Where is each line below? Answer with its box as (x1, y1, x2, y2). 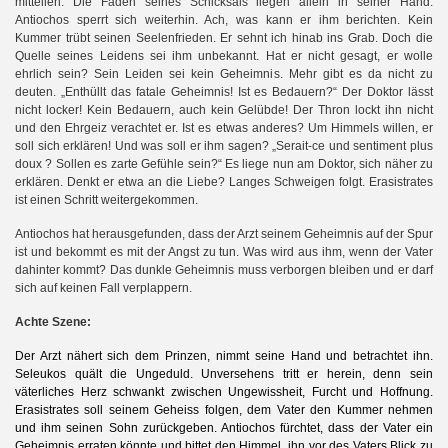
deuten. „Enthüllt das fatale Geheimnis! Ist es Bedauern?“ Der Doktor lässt (15, 84, 433, 99)
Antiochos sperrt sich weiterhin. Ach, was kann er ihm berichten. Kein (15, 12, 433, 27)
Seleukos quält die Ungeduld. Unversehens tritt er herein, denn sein (15, 366, 433, 381)
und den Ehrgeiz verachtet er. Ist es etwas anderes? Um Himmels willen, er (15, 120, 433, 135)
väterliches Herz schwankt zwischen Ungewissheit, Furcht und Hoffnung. (15, 384, 433, 399)
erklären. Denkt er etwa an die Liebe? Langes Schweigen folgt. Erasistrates (15, 174, 433, 189)
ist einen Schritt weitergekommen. (15, 192, 198, 207)
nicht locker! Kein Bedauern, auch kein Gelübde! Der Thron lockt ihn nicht (15, 102, 433, 117)
